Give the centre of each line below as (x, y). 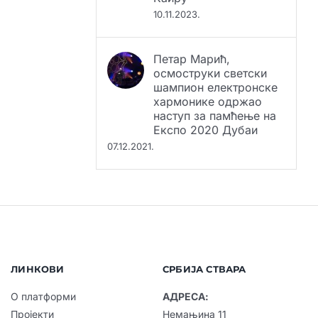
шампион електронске (216, 64)
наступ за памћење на (215, 92)
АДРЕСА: (185, 273)
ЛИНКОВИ (38, 245)
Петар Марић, (192, 35)
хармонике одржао (208, 78)
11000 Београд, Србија (217, 308)
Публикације (41, 308)
